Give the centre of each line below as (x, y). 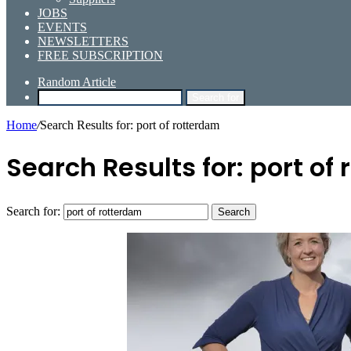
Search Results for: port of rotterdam (130, 125)
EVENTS (62, 27)
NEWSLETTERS (83, 41)
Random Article (77, 82)
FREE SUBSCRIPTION (100, 55)
